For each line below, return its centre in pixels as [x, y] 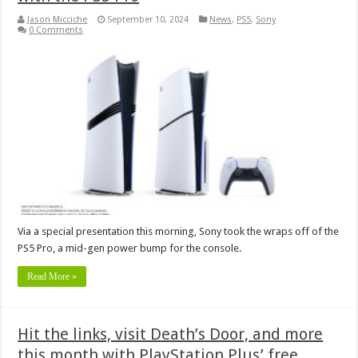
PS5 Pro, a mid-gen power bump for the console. [130, 248]
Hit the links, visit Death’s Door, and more [171, 334]
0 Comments [56, 30]
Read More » [52, 276]
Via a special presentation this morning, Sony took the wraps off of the [179, 231]
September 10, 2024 [148, 20]
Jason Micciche [58, 20]
